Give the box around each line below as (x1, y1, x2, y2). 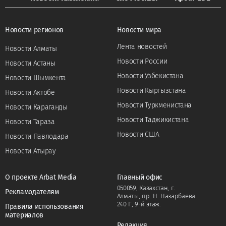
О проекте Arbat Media (5, 173, 77, 182)
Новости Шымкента (5, 74, 67, 83)
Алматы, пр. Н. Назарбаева (117, 192, 195, 200)
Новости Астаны (5, 59, 55, 68)
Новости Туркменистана (117, 101, 192, 110)
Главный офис (117, 173, 162, 182)
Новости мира (117, 26, 161, 35)
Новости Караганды (5, 103, 68, 112)
